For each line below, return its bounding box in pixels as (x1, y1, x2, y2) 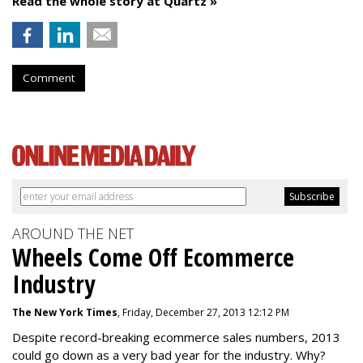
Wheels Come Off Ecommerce (12, 241, 294, 274)
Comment (23, 70, 75, 85)
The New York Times (12, 305, 117, 319)
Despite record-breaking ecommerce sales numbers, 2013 (12, 329, 340, 345)
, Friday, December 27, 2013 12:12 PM (117, 305, 289, 319)
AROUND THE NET (12, 224, 134, 243)
